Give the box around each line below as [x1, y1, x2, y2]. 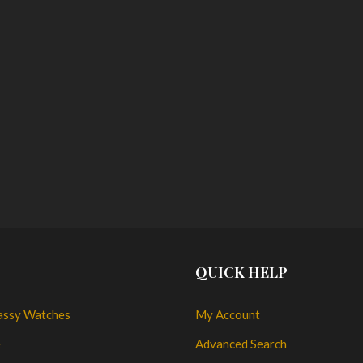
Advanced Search [194, 336, 287, 352]
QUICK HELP [194, 263, 288, 283]
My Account [194, 307, 260, 322]
